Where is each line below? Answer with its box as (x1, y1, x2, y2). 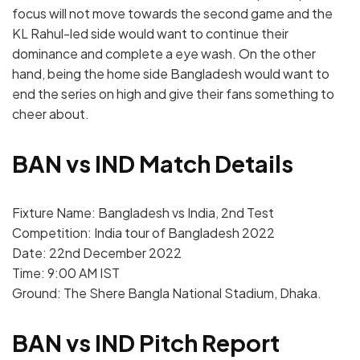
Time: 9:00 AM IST (12, 264, 120, 281)
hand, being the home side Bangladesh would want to (12, 65, 329, 83)
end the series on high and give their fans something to (12, 85, 334, 103)
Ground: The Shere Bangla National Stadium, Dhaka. (12, 284, 321, 301)
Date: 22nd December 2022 (12, 243, 182, 261)
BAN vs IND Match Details (12, 149, 293, 178)
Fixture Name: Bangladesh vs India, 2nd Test (12, 203, 274, 221)
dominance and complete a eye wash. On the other (12, 45, 316, 63)
